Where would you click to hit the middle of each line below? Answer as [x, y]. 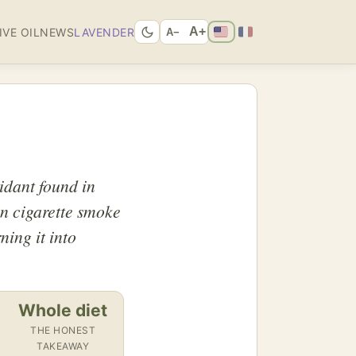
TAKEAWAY [63, 346]
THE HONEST [63, 331]
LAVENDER [104, 32]
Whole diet [63, 311]
